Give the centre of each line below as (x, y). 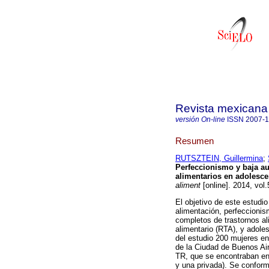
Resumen (195, 141)
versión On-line (200, 119)
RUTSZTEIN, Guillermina (219, 159)
